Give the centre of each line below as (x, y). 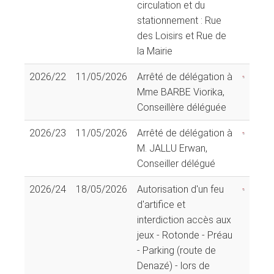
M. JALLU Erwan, (172, 148)
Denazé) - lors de (173, 265)
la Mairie (155, 51)
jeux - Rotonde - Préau (185, 235)
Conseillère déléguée (182, 107)
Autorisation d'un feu (180, 189)
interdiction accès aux (184, 220)
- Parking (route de (176, 250)
